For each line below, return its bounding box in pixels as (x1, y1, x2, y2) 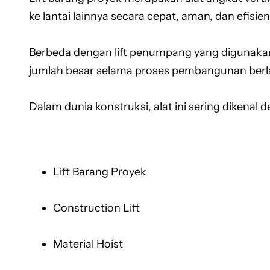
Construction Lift (53, 201, 140, 215)
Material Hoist (53, 237, 123, 251)
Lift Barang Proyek (53, 165, 146, 179)
